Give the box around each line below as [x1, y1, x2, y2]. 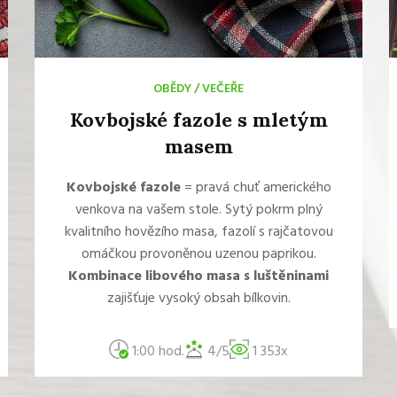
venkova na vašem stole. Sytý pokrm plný [74, 198, 323, 222]
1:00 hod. [128, 340, 184, 363]
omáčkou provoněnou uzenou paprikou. [81, 243, 316, 266]
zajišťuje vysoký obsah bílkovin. [106, 287, 291, 310]
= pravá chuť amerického [180, 176, 331, 199]
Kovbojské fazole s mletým [69, 107, 328, 132]
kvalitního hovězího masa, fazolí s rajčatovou [64, 221, 333, 244]
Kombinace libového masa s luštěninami [68, 265, 329, 288]
